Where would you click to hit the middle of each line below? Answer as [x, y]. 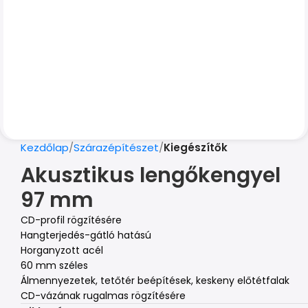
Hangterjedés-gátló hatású [86, 235]
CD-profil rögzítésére [71, 220]
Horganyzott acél [62, 250]
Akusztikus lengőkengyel [151, 175]
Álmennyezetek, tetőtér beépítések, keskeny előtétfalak [155, 280]
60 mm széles [54, 265]
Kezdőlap [45, 147]
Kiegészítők [196, 147]
